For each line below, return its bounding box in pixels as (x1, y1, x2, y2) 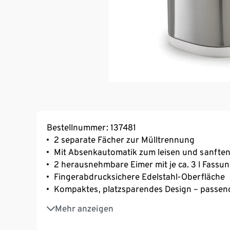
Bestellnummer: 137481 (47, 122, 136, 132)
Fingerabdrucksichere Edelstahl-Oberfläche (54, 171, 225, 182)
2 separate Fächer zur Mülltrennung (54, 134, 195, 145)
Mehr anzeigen (55, 203, 113, 214)
